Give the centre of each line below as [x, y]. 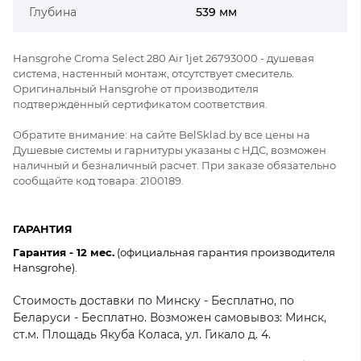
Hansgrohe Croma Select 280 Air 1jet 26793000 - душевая [164, 58]
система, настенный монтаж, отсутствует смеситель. [154, 73]
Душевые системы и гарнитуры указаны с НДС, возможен [170, 149]
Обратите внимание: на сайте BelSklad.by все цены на [162, 134]
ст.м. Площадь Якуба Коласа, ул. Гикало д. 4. [142, 334]
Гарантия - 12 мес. [64, 252]
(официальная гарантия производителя [225, 252]
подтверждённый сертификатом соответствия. [140, 104]
